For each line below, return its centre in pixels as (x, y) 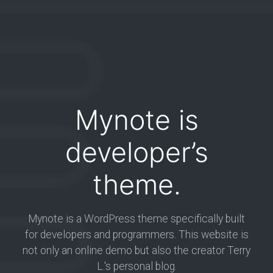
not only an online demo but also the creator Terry (136, 250)
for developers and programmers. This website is (136, 235)
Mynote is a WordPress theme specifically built (136, 219)
